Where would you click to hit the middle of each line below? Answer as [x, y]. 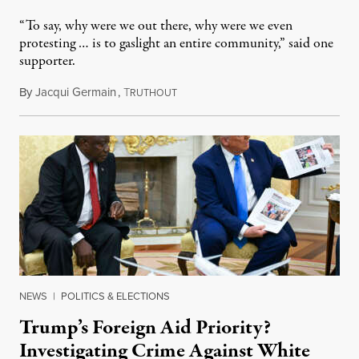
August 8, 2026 [214, 93]
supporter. [47, 62]
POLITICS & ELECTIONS [115, 296]
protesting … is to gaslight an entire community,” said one [176, 44]
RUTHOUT [153, 93]
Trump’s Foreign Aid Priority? [145, 328]
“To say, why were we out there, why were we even [156, 26]
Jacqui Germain [76, 93]
